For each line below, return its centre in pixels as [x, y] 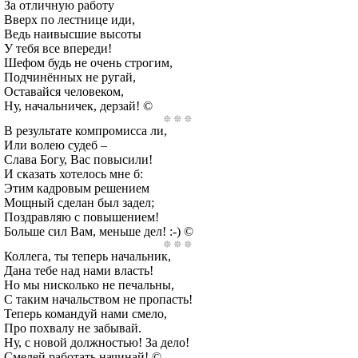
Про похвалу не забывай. [73, 328]
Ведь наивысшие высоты [73, 34]
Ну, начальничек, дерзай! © [78, 106]
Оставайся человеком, [64, 91]
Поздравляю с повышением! [82, 217]
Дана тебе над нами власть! [79, 270]
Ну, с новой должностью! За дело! [97, 342]
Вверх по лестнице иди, [70, 20]
